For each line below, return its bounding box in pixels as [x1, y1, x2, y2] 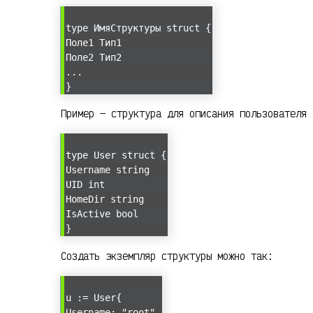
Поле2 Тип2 [66, 51, 122, 63]
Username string [66, 164, 150, 176]
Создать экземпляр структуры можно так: [61, 249, 273, 263]
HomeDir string [66, 194, 144, 205]
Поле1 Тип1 [66, 36, 122, 48]
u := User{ [66, 291, 122, 303]
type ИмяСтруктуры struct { [66, 22, 211, 34]
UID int [66, 179, 105, 191]
